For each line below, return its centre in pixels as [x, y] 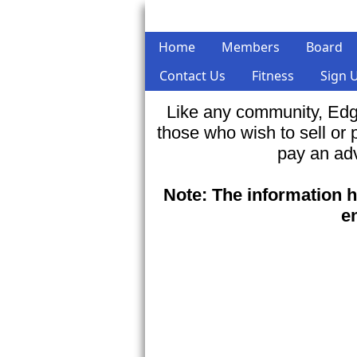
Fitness [273, 76]
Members [251, 47]
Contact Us [192, 76]
